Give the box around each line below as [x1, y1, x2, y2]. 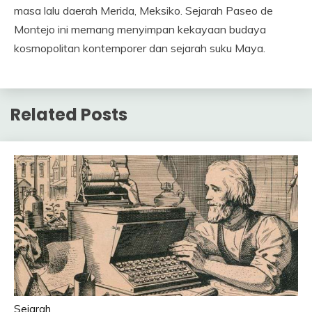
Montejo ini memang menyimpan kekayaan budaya [14, 22, 266, 37]
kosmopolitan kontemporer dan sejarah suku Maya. [14, 41, 265, 56]
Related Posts [10, 103, 127, 127]
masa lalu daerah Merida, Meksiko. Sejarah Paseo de [14, 3, 273, 18]
